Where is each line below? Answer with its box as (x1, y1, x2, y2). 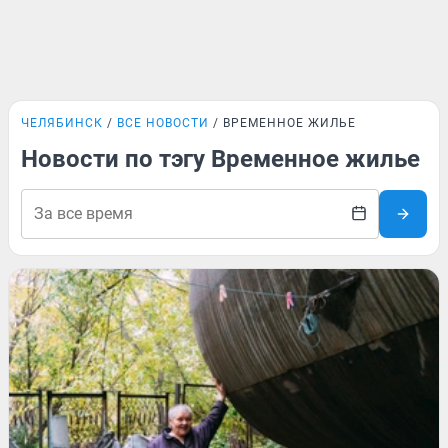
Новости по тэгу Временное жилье (21, 145, 420, 173)
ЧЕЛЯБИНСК (21, 116, 103, 130)
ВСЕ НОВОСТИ (117, 116, 209, 130)
